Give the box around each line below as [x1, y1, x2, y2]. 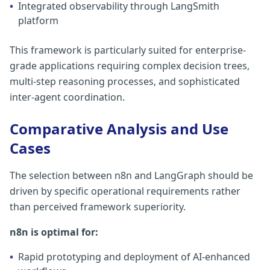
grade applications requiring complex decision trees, [10, 59, 250, 72]
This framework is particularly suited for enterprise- [10, 43, 246, 57]
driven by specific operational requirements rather [10, 184, 240, 198]
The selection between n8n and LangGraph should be [10, 169, 253, 182]
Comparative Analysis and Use [10, 119, 228, 139]
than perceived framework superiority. [10, 200, 186, 213]
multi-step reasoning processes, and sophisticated [10, 75, 240, 88]
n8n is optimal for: [10, 225, 98, 239]
